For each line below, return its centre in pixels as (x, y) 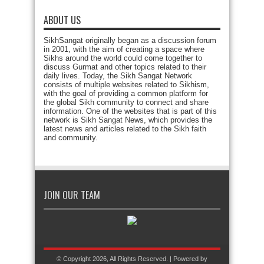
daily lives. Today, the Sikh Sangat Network (118, 76)
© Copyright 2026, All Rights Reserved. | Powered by (132, 259)
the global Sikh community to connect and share (126, 102)
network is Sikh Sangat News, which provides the (128, 120)
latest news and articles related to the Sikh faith (125, 129)
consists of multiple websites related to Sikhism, (126, 85)
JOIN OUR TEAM (72, 195)
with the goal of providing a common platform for (126, 93)
